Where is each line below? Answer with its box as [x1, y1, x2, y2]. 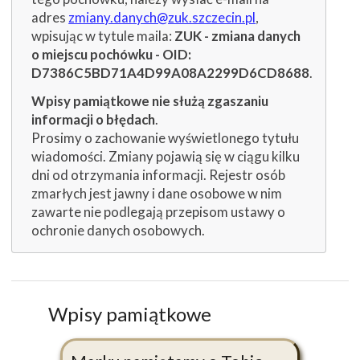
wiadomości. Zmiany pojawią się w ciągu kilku [31, 148, 301, 166]
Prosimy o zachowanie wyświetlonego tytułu [31, 129, 300, 147]
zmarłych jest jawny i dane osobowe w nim [31, 185, 283, 202]
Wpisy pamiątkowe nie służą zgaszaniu [31, 92, 269, 110]
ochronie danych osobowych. [31, 222, 206, 239]
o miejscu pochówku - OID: [31, 45, 192, 63]
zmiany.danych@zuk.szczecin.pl [68, 8, 256, 26]
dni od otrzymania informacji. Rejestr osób [31, 166, 286, 184]
